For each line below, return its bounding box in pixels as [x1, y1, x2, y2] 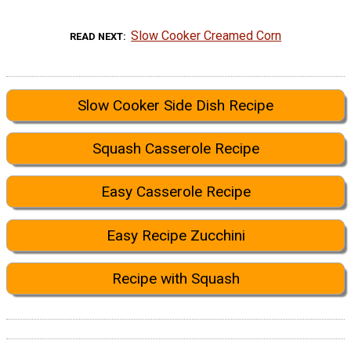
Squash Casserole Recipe [92, 139, 259, 158]
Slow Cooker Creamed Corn [131, 27, 282, 43]
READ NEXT [69, 30, 123, 42]
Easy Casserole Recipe [100, 183, 251, 201]
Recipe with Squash [111, 270, 240, 288]
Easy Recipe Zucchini [106, 226, 245, 244]
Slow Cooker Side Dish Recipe [78, 96, 273, 114]
